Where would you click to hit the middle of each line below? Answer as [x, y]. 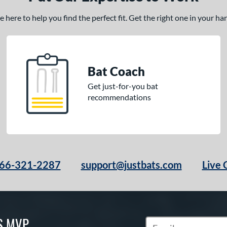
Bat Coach [117, 71]
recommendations [120, 97]
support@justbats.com [131, 165]
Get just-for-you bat [123, 86]
